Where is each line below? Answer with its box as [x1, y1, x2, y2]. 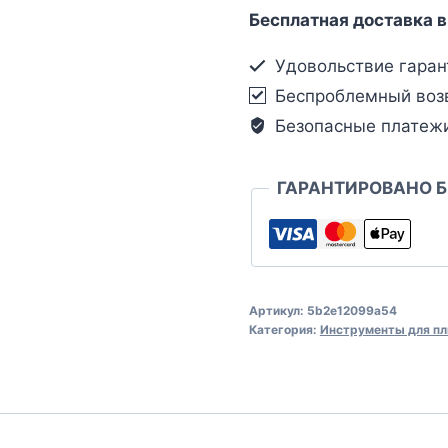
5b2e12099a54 [306, 302, 397, 318]
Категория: [248, 321, 320, 337]
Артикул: [248, 302, 307, 318]
